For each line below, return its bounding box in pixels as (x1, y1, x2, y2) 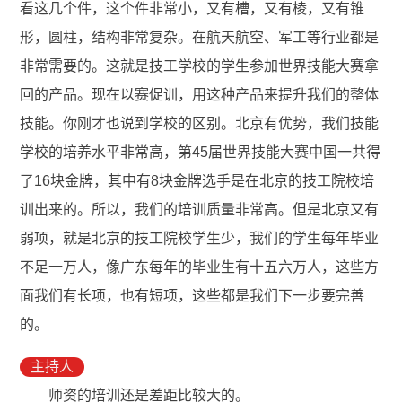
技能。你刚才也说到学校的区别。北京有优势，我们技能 (20, 116, 380, 132)
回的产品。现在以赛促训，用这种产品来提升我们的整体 (20, 87, 380, 103)
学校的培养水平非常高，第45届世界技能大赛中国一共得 (20, 144, 381, 161)
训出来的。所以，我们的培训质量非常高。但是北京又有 (20, 202, 380, 218)
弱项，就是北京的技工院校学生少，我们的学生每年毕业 (20, 231, 380, 247)
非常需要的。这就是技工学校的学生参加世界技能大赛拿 (20, 58, 380, 74)
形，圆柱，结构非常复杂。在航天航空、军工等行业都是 (20, 30, 380, 46)
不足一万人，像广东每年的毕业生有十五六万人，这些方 (20, 259, 380, 275)
